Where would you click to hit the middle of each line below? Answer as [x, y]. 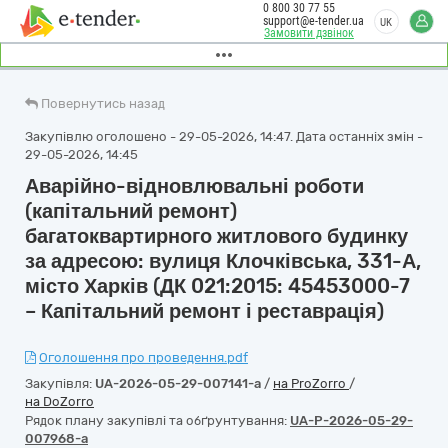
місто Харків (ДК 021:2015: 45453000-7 [217, 286]
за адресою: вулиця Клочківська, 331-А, [223, 261]
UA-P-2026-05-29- [351, 420]
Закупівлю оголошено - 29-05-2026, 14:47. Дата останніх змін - [224, 136]
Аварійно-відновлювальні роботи [194, 186]
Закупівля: [60, 383]
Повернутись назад [103, 103]
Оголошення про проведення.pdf [143, 357]
